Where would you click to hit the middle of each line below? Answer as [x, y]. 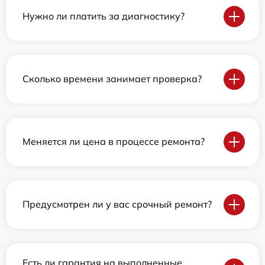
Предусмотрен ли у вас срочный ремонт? [117, 204]
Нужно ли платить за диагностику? [104, 16]
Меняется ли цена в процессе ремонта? [114, 142]
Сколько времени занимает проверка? [112, 79]
